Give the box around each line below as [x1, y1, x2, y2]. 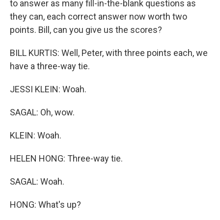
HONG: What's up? [10, 199, 81, 210]
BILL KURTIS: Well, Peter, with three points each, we [10, 48, 208, 58]
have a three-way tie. [10, 61, 90, 71]
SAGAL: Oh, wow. [10, 107, 75, 117]
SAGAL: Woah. [10, 176, 64, 187]
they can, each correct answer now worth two [10, 11, 187, 22]
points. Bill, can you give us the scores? [10, 25, 162, 35]
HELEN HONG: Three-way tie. [10, 153, 123, 164]
